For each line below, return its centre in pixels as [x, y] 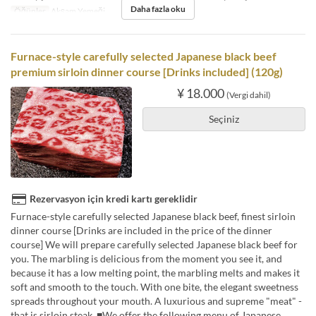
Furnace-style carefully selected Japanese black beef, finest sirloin [153, 216]
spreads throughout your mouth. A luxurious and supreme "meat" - [156, 300]
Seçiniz [224, 119]
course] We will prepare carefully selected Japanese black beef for [154, 244]
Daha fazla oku [158, 9]
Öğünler [30, 11]
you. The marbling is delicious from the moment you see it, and [146, 258]
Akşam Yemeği [77, 11]
